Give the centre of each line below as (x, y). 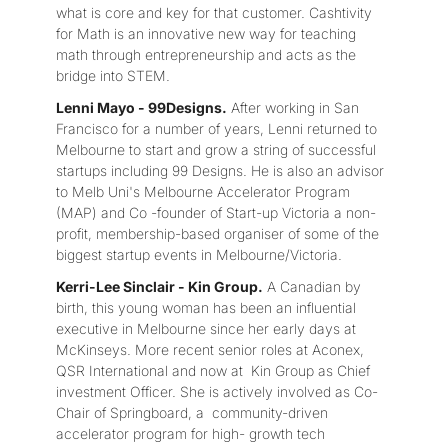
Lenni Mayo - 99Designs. (141, 107)
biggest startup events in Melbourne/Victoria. (199, 254)
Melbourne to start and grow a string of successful (216, 149)
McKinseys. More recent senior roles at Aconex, (210, 350)
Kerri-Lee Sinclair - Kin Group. (159, 287)
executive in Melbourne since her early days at (206, 329)
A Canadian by (312, 287)
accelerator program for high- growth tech (190, 434)
